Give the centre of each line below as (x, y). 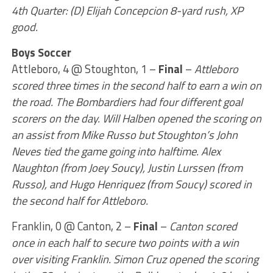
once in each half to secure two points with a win (125, 243)
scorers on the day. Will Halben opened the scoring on (136, 118)
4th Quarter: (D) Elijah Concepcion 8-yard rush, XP (127, 10)
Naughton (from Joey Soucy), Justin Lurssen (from (127, 168)
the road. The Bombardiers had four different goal (127, 102)
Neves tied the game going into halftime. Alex (116, 151)
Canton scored (203, 226)
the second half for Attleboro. (80, 200)
